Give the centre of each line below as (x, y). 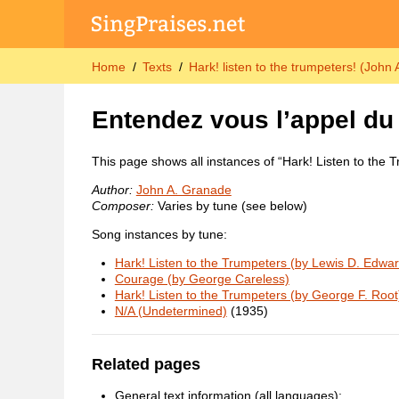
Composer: (122, 206)
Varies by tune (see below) (230, 206)
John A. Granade (183, 190)
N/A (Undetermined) (171, 311)
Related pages (146, 364)
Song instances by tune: (159, 235)
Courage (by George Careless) (202, 279)
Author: (112, 190)
